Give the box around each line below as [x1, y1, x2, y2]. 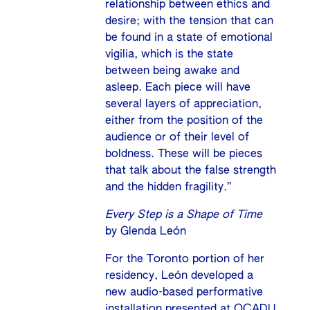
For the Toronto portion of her [105, 254, 265, 266]
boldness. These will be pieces [105, 149, 263, 161]
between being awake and [105, 66, 240, 77]
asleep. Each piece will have [105, 82, 251, 94]
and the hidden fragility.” [105, 182, 232, 194]
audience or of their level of [105, 132, 250, 144]
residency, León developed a [105, 271, 254, 282]
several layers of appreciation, [105, 99, 262, 111]
